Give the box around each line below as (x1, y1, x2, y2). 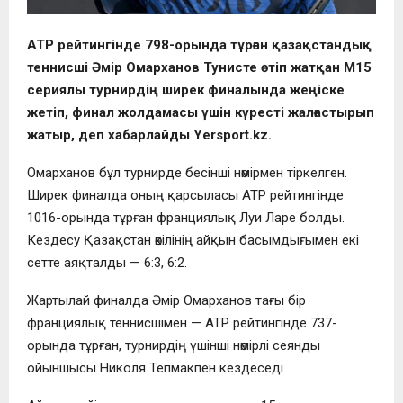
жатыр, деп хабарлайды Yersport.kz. (27, 127, 272, 144)
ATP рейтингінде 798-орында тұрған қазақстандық (27, 37, 372, 54)
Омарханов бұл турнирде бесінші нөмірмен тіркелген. (27, 165, 347, 182)
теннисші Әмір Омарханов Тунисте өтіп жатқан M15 (27, 59, 372, 76)
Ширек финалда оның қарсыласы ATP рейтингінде (27, 187, 344, 204)
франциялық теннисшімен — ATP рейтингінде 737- (27, 315, 337, 332)
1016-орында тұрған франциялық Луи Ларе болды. (27, 210, 345, 227)
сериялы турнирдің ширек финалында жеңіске (27, 82, 345, 99)
